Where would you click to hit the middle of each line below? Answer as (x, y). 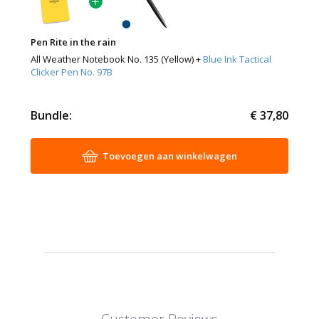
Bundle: (51, 116)
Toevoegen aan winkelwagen (170, 156)
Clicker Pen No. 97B (71, 72)
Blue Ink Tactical (237, 59)
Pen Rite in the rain (73, 42)
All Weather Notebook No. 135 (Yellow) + (116, 59)
